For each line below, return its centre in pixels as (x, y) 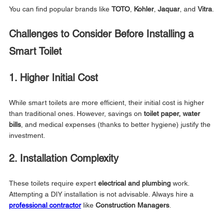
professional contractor (45, 205)
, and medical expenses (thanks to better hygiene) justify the (117, 124)
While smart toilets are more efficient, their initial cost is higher (108, 102)
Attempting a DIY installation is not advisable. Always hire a (102, 194)
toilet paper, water (173, 113)
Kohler (144, 9)
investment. (27, 135)
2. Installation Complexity (64, 158)
